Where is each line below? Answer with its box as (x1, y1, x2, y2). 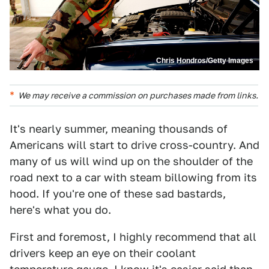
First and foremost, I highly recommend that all (10, 231, 256, 244)
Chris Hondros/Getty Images (156, 56, 253, 65)
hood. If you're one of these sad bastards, (10, 187, 226, 201)
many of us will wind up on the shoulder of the (10, 155, 253, 168)
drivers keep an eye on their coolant (10, 247, 196, 260)
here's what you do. (10, 204, 111, 217)
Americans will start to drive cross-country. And (10, 139, 259, 152)
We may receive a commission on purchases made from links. (18, 91, 258, 101)
